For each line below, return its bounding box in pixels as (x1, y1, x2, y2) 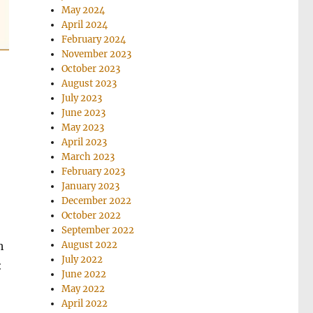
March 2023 (61, 150, 115, 163)
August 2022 (61, 238, 118, 251)
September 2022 (61, 224, 135, 236)
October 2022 (61, 209, 122, 221)
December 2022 (61, 194, 132, 207)
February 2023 (61, 165, 126, 177)
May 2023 (61, 121, 105, 133)
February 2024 (61, 33, 126, 45)
